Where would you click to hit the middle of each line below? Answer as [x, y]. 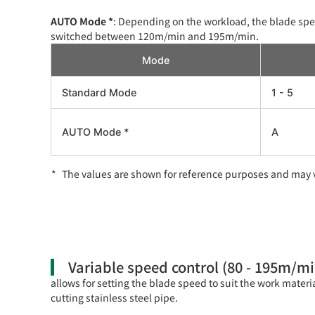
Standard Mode [99, 92]
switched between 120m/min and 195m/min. [155, 36]
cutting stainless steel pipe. [114, 297]
